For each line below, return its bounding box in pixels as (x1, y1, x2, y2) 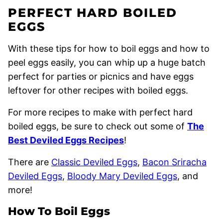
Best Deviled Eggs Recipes (8, 135, 124, 146)
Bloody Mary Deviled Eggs (67, 171, 177, 182)
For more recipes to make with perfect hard (8, 107, 193, 118)
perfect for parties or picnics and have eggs (8, 71, 194, 82)
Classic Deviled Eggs (51, 157, 137, 168)
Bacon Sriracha (142, 157, 207, 168)
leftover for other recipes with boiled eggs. (8, 85, 188, 96)
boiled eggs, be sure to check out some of (8, 121, 187, 132)
